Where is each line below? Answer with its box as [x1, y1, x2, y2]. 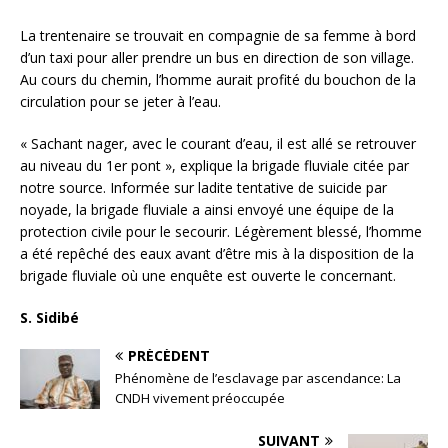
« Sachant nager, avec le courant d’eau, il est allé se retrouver [20, 133, 416, 153]
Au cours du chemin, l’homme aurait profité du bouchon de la [20, 69, 416, 89]
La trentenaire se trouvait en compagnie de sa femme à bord [20, 25, 416, 45]
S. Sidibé [20, 307, 79, 327]
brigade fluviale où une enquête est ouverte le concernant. [20, 265, 400, 285]
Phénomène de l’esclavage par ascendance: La [115, 368, 401, 387]
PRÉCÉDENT [128, 345, 210, 365]
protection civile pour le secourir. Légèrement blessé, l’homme [20, 221, 422, 241]
